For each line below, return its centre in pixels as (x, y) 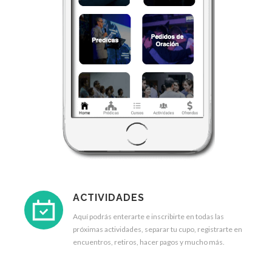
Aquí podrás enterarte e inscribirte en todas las (148, 216)
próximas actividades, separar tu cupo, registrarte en (158, 229)
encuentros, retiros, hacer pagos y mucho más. (149, 242)
